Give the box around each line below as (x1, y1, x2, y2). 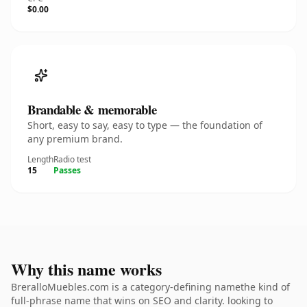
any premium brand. (27, 132, 123, 145)
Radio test (53, 153, 91, 165)
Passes (53, 164, 81, 176)
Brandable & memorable (27, 100, 157, 119)
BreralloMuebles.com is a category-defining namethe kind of (11, 280, 290, 293)
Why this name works (11, 257, 162, 281)
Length (27, 153, 53, 165)
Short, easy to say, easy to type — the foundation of (27, 119, 262, 132)
